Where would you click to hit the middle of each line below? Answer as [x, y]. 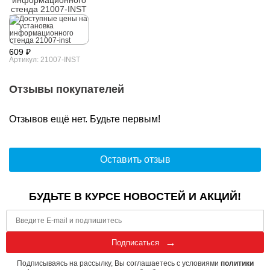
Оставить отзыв [135, 159]
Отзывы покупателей [67, 89]
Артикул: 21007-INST [45, 60]
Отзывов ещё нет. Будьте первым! [85, 119]
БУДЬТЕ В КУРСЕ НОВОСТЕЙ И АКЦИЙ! [135, 196]
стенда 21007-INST [49, 9]
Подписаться [135, 242]
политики [237, 263]
